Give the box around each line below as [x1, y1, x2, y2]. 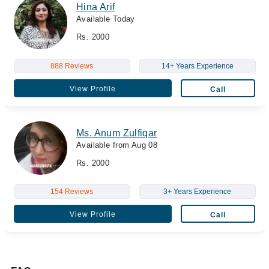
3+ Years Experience [163, 187, 231, 196]
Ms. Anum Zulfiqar [76, 127, 157, 138]
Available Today [76, 14, 135, 23]
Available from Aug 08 [76, 140, 158, 150]
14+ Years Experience [161, 61, 234, 70]
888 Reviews [50, 61, 93, 70]
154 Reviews [50, 187, 93, 196]
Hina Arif [76, 2, 115, 12]
